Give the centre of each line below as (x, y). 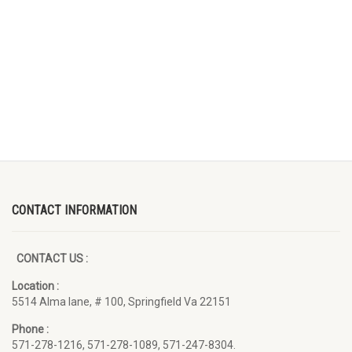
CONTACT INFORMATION (74, 210)
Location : (35, 286)
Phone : (30, 329)
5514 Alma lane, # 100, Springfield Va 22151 (121, 302)
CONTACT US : (50, 258)
